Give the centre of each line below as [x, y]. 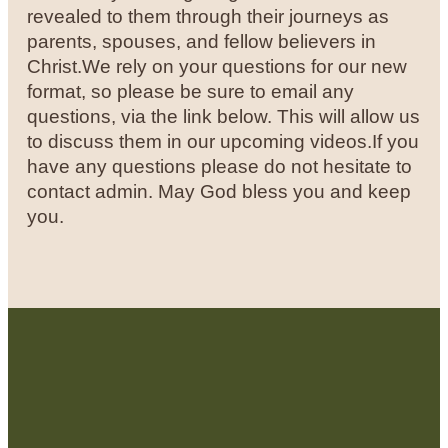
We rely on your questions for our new [245, 66]
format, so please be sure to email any [191, 91]
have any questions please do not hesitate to [220, 166]
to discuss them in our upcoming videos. [200, 141]
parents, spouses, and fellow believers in [202, 41]
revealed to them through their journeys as [208, 16]
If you [396, 141]
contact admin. [93, 191]
